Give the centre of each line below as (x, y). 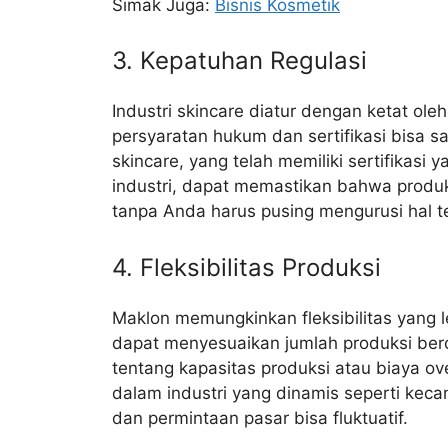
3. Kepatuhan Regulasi (239, 61)
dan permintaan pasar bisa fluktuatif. (260, 417)
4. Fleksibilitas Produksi (246, 267)
